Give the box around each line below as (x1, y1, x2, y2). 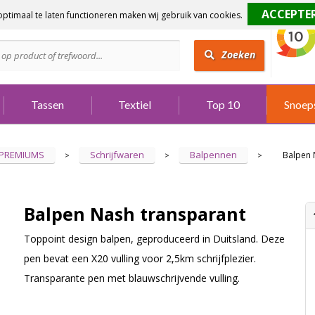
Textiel (118, 98, 152, 111)
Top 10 (205, 98, 240, 111)
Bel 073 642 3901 (34, 18, 103, 30)
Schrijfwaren (90, 148, 144, 161)
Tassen (30, 98, 64, 111)
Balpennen (190, 148, 237, 161)
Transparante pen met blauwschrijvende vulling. (23, 271, 240, 285)
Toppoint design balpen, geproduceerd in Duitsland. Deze (23, 232, 285, 246)
